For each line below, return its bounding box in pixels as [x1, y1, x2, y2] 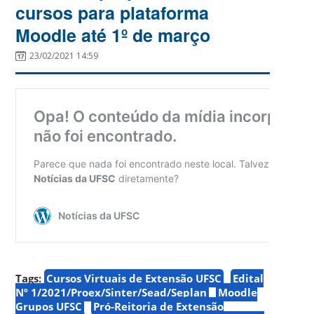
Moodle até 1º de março [15, 22, 211, 48]
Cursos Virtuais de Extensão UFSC [46, 271, 222, 285]
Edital [233, 271, 264, 285]
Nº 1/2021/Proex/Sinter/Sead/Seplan [15, 285, 207, 299]
